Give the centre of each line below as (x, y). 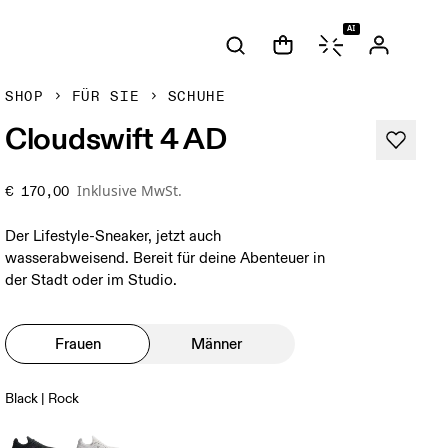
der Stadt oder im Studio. (91, 280)
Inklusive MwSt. (130, 190)
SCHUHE (196, 96)
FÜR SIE (105, 96)
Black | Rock (42, 398)
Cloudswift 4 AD (116, 138)
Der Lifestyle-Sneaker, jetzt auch (113, 236)
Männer (217, 343)
